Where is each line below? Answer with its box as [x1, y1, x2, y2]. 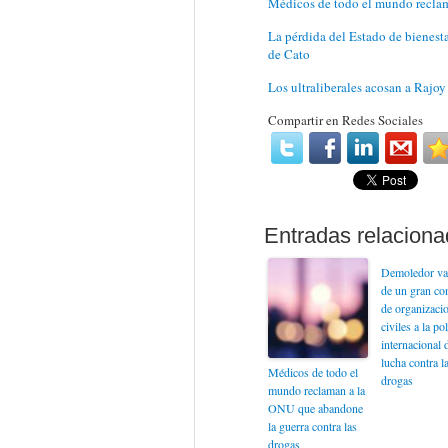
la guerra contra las [267, 418, 357, 434]
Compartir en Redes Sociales [267, 111, 423, 129]
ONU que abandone [267, 400, 363, 416]
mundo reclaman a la [267, 382, 365, 398]
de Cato [267, 45, 310, 63]
